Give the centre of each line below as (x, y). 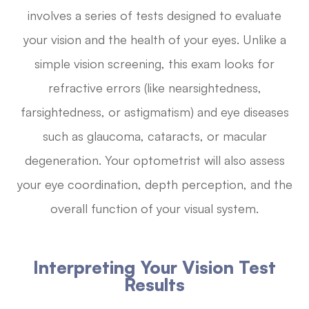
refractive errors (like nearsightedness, (154, 88)
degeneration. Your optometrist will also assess (154, 160)
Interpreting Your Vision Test (154, 268)
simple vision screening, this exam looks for (154, 64)
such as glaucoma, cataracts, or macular (154, 136)
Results (154, 285)
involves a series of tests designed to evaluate (154, 16)
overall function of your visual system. (154, 209)
